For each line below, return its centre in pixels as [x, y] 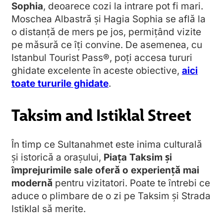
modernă [32, 183]
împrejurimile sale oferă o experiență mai [105, 170]
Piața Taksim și [138, 158]
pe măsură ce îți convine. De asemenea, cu [107, 45]
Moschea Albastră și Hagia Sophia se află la [109, 19]
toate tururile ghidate [60, 83]
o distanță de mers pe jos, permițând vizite [106, 32]
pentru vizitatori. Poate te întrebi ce [131, 183]
